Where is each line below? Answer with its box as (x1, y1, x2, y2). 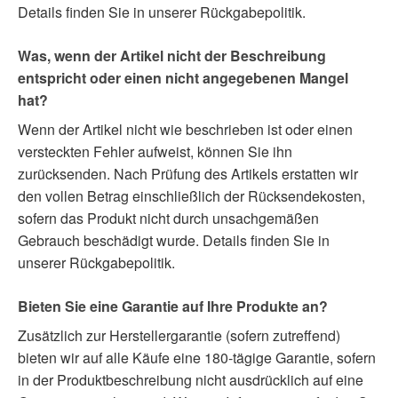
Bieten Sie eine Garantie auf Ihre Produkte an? (18, 295, 328, 316)
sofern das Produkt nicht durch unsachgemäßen (18, 207, 319, 228)
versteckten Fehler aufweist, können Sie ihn (18, 140, 292, 162)
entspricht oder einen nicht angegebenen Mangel (18, 67, 348, 88)
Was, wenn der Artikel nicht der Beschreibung (18, 44, 326, 66)
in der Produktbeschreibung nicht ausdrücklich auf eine (18, 369, 363, 390)
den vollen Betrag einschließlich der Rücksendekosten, (18, 185, 365, 206)
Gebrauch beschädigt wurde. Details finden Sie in (18, 229, 330, 251)
